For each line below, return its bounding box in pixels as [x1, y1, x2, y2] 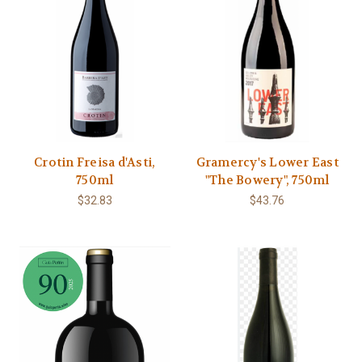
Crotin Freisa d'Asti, [34, 154, 156, 170]
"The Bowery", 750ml [204, 171, 330, 188]
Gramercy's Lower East [196, 154, 339, 170]
